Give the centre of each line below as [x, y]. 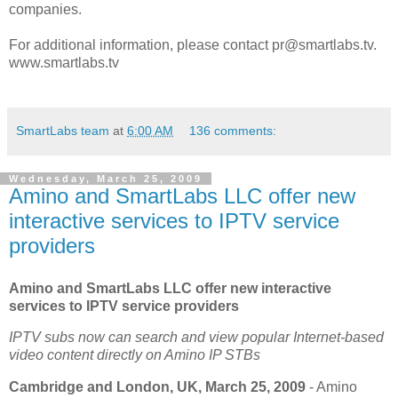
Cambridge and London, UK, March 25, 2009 [157, 387]
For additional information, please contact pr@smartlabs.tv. [193, 44]
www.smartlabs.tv [64, 62]
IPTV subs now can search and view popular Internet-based [196, 338]
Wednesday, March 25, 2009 [106, 178]
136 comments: [233, 130]
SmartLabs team [63, 130]
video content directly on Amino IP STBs [135, 355]
